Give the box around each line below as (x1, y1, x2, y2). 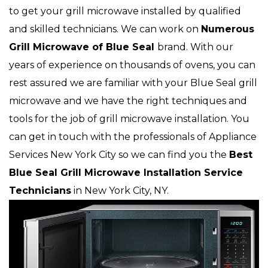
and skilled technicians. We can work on (9, 23, 201, 35)
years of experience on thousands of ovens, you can (9, 59, 255, 71)
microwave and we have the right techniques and (9, 95, 247, 107)
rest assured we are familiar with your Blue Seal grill (9, 77, 257, 89)
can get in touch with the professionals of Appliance (9, 131, 257, 143)
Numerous (201, 23, 254, 35)
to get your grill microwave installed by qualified (9, 5, 241, 17)
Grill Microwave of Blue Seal (9, 41, 157, 53)
